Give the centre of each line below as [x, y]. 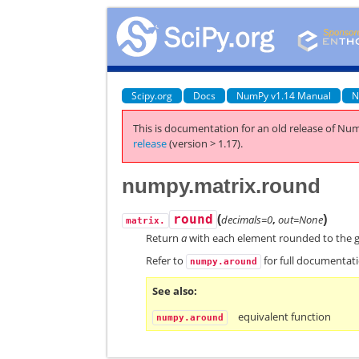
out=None [301, 219]
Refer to [166, 260]
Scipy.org [152, 95]
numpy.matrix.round [222, 186]
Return [164, 238]
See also [173, 291]
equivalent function [285, 317]
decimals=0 [247, 219]
